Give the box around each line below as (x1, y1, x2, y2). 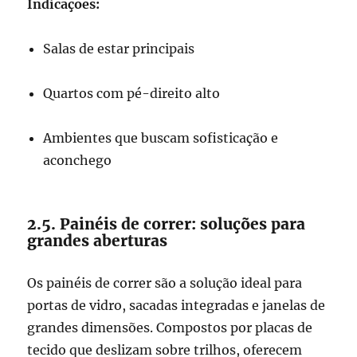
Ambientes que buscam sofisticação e (43, 130, 279, 147)
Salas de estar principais (43, 41, 195, 57)
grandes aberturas (27, 231, 168, 251)
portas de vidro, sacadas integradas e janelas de (27, 297, 326, 314)
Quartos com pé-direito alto (43, 85, 221, 102)
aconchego (43, 152, 112, 169)
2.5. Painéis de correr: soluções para (27, 214, 306, 234)
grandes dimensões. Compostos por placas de (27, 320, 313, 336)
